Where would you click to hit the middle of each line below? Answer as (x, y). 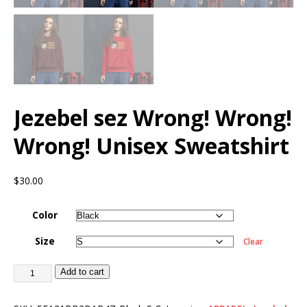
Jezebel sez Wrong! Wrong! (153, 117)
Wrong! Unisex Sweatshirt (151, 145)
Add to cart (82, 271)
